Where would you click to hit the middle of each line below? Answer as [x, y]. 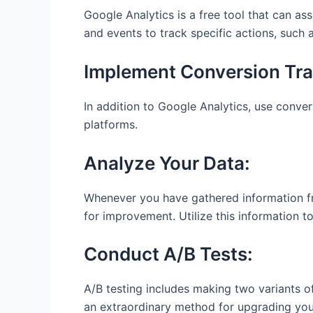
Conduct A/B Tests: [168, 254]
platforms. [111, 124]
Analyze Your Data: [167, 163]
